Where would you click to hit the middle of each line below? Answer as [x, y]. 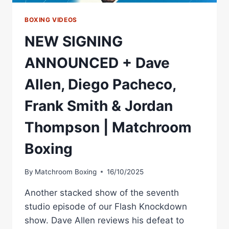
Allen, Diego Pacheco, [100, 85]
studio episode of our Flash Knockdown [106, 206]
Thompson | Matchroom [108, 128]
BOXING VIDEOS [51, 20]
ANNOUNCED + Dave [97, 63]
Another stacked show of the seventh [102, 192]
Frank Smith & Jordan [99, 106]
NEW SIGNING [74, 42]
